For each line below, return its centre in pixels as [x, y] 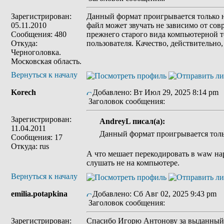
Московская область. [46, 61]
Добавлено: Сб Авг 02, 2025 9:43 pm [154, 194]
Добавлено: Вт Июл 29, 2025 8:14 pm [155, 92]
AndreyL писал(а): [132, 121]
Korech [23, 92]
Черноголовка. [36, 52]
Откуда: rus [30, 146]
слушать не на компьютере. [133, 163]
